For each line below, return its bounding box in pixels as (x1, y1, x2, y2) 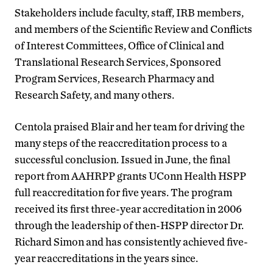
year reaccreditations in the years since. (15, 251, 200, 264)
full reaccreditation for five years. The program (15, 185, 232, 199)
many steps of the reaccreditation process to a (15, 136, 227, 149)
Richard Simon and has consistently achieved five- (15, 235, 248, 248)
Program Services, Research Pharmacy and (15, 71, 214, 85)
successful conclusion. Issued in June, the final (15, 152, 230, 166)
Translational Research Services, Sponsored (15, 55, 221, 68)
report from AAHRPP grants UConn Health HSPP (15, 169, 246, 182)
